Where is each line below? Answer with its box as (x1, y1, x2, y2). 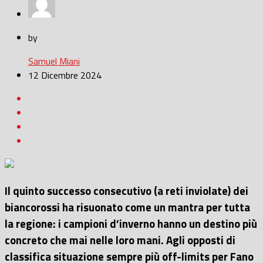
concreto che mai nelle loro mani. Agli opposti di (5, 232, 235, 249)
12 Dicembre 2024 (28, 68, 102, 83)
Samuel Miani (28, 54, 80, 69)
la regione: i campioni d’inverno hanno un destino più (5, 215, 257, 232)
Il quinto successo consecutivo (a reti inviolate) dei (5, 183, 248, 200)
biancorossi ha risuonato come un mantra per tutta (5, 199, 250, 216)
